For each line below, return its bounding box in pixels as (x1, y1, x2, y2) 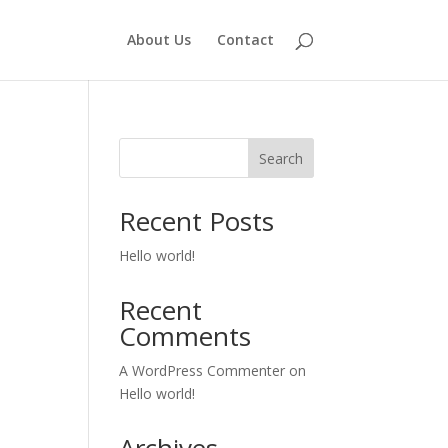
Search (258, 148, 303, 168)
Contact (216, 30, 274, 49)
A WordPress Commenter (119, 361, 286, 380)
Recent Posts (119, 203, 275, 239)
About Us (126, 30, 191, 49)
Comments (119, 318, 252, 354)
